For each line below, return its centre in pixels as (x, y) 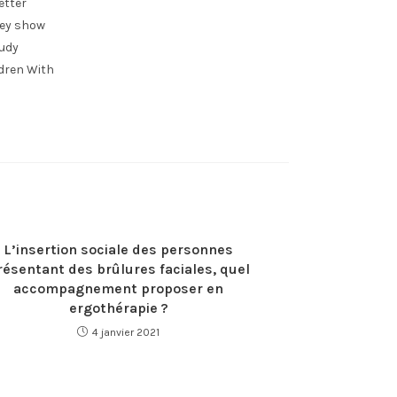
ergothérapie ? (118, 308)
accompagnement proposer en (118, 288)
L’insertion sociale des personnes (118, 249)
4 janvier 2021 (126, 332)
